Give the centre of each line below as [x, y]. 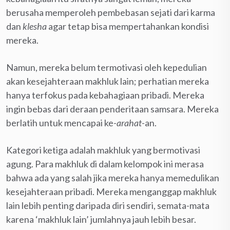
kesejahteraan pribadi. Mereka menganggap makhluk [111, 191]
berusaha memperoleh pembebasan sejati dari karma [111, 12]
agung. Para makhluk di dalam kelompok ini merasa [105, 164]
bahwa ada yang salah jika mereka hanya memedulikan [113, 177]
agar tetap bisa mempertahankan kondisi [128, 26]
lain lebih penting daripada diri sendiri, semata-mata [108, 205]
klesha [35, 26]
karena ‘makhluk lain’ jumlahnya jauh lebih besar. [101, 219]
